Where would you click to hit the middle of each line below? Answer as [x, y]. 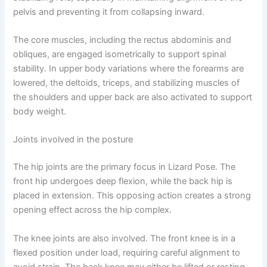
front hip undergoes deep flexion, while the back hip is [123, 181]
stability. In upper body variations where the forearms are [129, 69]
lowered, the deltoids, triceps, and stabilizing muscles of [127, 83]
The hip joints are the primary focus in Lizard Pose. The [125, 167]
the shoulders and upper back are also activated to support [133, 97]
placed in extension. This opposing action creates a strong [132, 196]
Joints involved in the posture [73, 140]
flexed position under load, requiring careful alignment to [127, 252]
